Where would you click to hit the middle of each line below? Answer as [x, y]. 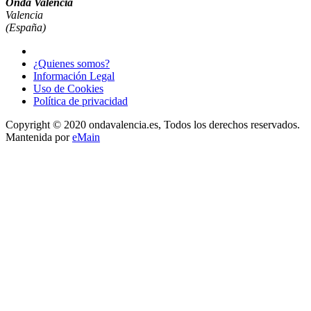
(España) [26, 28]
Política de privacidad [81, 101]
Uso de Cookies [68, 89]
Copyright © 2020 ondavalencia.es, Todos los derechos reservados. [153, 125]
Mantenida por [39, 137]
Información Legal [74, 76]
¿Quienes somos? [72, 64]
